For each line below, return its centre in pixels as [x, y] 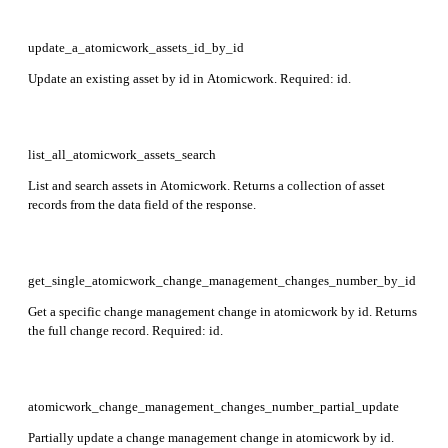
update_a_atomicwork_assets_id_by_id [136, 47]
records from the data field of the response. [142, 204]
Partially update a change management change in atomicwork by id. [211, 437]
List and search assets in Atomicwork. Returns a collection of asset [206, 185]
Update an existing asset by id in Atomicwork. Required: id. [189, 78]
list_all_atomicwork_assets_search [122, 154]
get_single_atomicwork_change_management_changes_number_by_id [222, 280]
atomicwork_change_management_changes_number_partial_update [213, 406]
